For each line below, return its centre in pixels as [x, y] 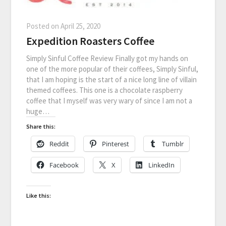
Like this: [39, 196]
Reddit [60, 144]
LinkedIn [162, 165]
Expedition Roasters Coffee [91, 41]
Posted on [44, 26]
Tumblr [173, 144]
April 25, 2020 [81, 26]
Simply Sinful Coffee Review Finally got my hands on [107, 59]
